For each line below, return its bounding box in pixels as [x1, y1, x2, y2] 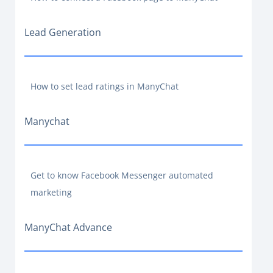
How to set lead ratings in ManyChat [30, 80, 179, 92]
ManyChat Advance [24, 221, 112, 234]
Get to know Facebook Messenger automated [30, 169, 213, 181]
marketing [30, 186, 72, 198]
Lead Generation [24, 26, 101, 39]
